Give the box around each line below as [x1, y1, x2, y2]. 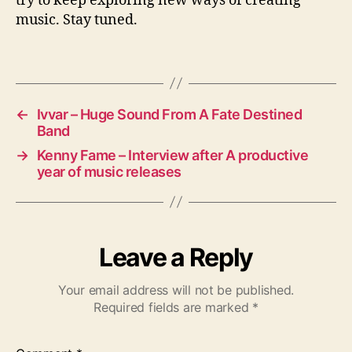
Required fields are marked [93, 299, 252, 315]
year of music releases [36, 163, 181, 180]
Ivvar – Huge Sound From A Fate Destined [36, 105, 302, 123]
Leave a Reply [99, 241, 253, 273]
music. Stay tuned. [16, 10, 137, 29]
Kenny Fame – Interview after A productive [36, 146, 309, 163]
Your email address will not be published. [58, 281, 294, 298]
